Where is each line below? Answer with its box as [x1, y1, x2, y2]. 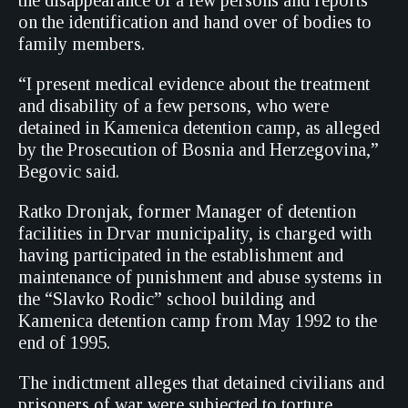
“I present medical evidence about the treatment [18, 74, 370, 94]
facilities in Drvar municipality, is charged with [18, 223, 372, 243]
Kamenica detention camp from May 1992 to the [18, 311, 377, 331]
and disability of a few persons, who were [18, 96, 329, 116]
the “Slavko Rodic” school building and [18, 289, 315, 309]
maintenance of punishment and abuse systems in [18, 267, 382, 287]
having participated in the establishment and [18, 245, 343, 265]
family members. [18, 34, 145, 54]
